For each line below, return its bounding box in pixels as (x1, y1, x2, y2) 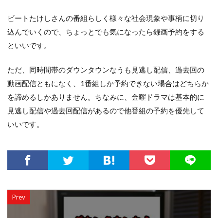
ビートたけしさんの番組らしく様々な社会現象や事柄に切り (7, 14, 204, 22)
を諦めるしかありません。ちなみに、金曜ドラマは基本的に (7, 92, 204, 101)
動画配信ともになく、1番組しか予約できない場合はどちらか (7, 79, 209, 88)
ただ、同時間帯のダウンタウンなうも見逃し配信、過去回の (7, 65, 204, 74)
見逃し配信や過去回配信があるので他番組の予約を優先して (7, 106, 204, 115)
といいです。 (7, 41, 51, 50)
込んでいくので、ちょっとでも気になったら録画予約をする (7, 27, 204, 36)
